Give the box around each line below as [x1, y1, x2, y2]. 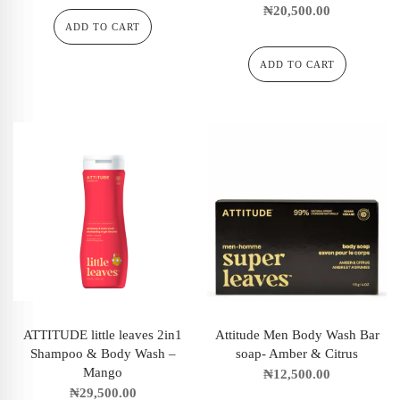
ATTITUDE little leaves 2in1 [23, 327, 183, 342]
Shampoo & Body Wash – [29, 346, 176, 361]
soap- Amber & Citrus [236, 346, 359, 361]
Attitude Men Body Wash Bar [214, 327, 379, 342]
